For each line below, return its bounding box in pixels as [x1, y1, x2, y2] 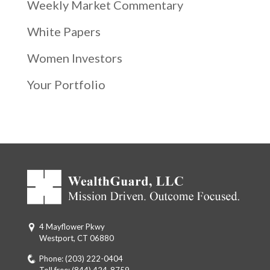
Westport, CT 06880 [39, 233, 114, 243]
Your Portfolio [27, 77, 105, 92]
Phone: [39, 254, 65, 264]
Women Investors [27, 51, 122, 66]
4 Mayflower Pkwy [39, 222, 105, 232]
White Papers [27, 24, 101, 39]
